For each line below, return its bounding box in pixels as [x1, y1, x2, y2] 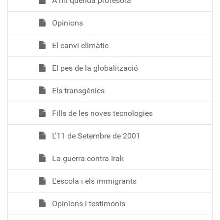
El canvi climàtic [50, 40, 109, 50]
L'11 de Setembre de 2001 [50, 131, 140, 140]
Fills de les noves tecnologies [50, 108, 153, 118]
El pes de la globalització [50, 63, 138, 73]
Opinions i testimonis [50, 198, 125, 208]
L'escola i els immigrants [50, 176, 137, 186]
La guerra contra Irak [50, 153, 124, 163]
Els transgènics [50, 85, 105, 95]
